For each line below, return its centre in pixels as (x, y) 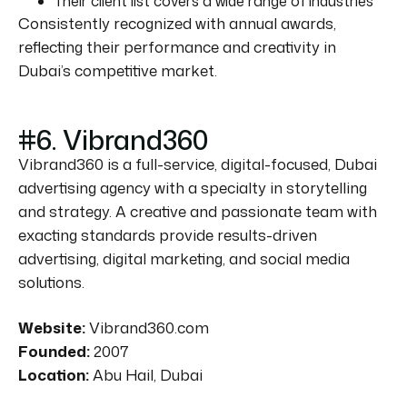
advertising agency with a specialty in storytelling (193, 187)
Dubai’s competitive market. (118, 70)
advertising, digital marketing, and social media (184, 258)
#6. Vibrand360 (114, 139)
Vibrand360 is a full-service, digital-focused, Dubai (198, 164)
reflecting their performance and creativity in (177, 46)
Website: (52, 327)
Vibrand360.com (147, 327)
